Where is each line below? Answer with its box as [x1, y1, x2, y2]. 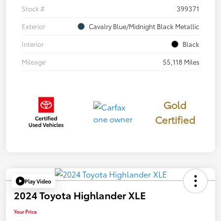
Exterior [22, 22, 45, 31]
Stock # [22, 4, 45, 13]
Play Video [25, 177, 51, 185]
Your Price [14, 208, 37, 216]
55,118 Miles [163, 57, 199, 67]
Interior [22, 39, 44, 49]
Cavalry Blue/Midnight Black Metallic [89, 22, 199, 31]
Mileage [22, 57, 45, 67]
